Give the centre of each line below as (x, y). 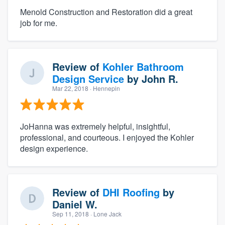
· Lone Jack (105, 213)
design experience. (54, 148)
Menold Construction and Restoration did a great (106, 12)
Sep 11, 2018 (71, 213)
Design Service (88, 78)
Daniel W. (75, 204)
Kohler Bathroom (143, 66)
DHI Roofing (131, 192)
